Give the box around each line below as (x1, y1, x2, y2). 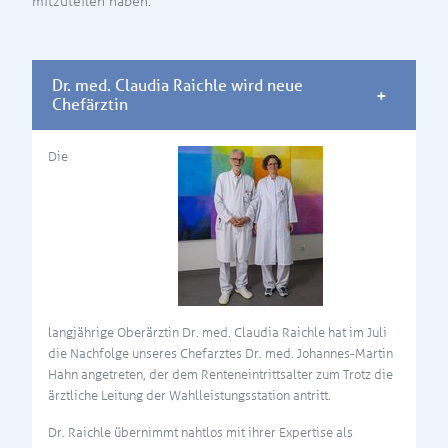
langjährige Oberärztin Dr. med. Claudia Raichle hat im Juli (48, 324, 387, 340)
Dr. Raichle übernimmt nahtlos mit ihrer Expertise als (48, 424, 353, 440)
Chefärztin (52, 94, 128, 114)
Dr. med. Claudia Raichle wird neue (52, 75, 303, 95)
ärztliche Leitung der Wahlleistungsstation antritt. (48, 387, 331, 403)
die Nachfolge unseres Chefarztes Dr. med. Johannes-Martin (48, 345, 393, 361)
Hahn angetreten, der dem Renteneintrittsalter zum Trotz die (48, 366, 393, 382)
